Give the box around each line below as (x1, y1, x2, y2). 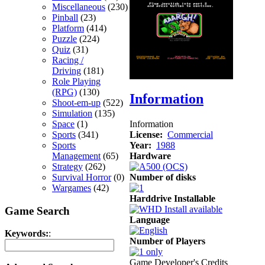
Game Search (5, 204, 70, 217)
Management (52, 150, 101, 161)
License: (130, 129, 163, 140)
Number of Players (130, 235, 205, 246)
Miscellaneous (52, 1, 105, 12)
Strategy (52, 161, 83, 172)
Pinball (52, 12, 78, 22)
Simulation (52, 108, 92, 118)
